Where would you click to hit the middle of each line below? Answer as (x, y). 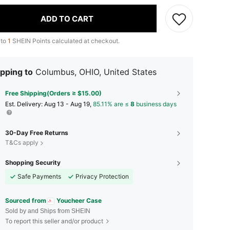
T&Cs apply (22, 142)
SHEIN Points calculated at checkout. (65, 41)
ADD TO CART (67, 18)
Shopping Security (33, 162)
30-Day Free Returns (37, 133)
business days (156, 104)
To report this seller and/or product (54, 221)
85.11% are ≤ (112, 104)
